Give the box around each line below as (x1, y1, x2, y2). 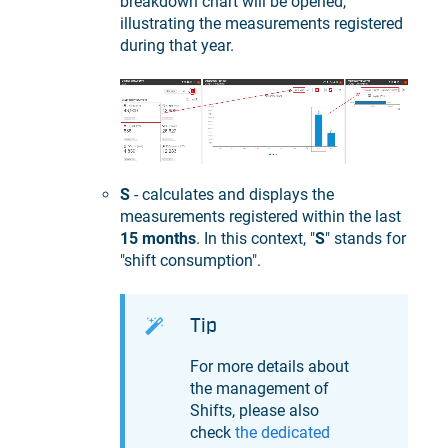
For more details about (190, 357, 349, 377)
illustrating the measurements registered (120, 13, 403, 33)
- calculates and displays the (130, 184, 334, 204)
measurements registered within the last (120, 206, 401, 226)
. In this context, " (196, 228, 315, 248)
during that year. (120, 35, 234, 55)
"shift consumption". (120, 250, 261, 270)
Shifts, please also (190, 401, 319, 421)
